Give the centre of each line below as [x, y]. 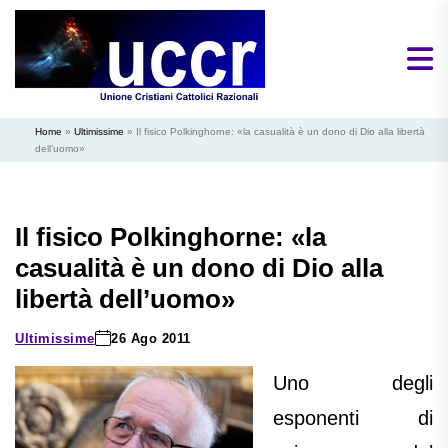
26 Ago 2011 [151, 338]
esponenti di [353, 418]
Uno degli [353, 383]
